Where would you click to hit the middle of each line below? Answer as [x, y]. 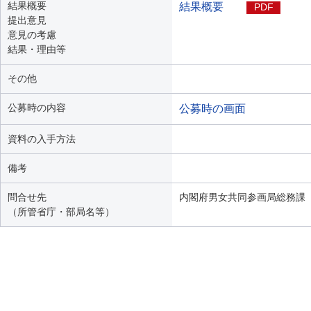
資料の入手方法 [42, 139]
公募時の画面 [212, 109]
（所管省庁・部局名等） [61, 212]
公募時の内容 [37, 108]
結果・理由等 [37, 49]
